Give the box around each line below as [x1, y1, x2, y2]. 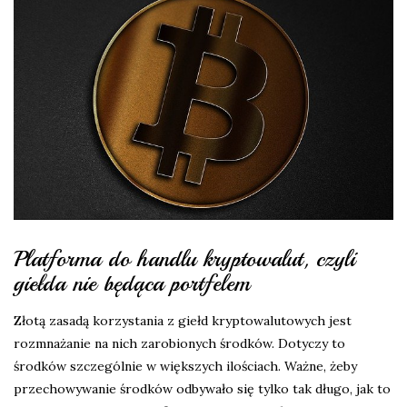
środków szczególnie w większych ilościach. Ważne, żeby [14, 357, 357, 374]
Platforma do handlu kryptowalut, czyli [14, 243, 355, 273]
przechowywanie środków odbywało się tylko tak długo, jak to [14, 380, 391, 397]
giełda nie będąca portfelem [14, 268, 250, 298]
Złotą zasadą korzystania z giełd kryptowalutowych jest [14, 312, 352, 329]
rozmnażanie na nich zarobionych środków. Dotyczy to [14, 334, 345, 352]
